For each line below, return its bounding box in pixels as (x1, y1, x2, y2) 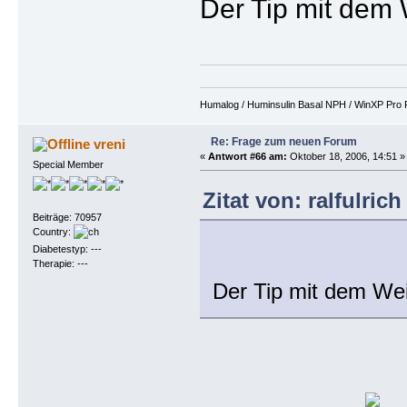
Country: (32, 226, 74, 238)
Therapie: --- (32, 258, 88, 270)
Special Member (32, 158, 104, 170)
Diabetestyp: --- (32, 243, 102, 255)
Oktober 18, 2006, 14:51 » (286, 150, 405, 162)
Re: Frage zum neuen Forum (210, 134, 357, 148)
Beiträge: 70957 (32, 212, 102, 223)
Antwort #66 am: (207, 150, 287, 162)
